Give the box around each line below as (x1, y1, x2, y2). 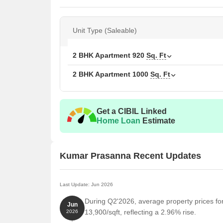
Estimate (140, 116, 175, 125)
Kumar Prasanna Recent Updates (60, 150, 201, 161)
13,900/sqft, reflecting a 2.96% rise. (85, 208, 196, 216)
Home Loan (97, 116, 140, 125)
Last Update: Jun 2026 (60, 182, 113, 187)
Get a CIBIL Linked (97, 107, 167, 115)
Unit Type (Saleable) (73, 26, 137, 34)
